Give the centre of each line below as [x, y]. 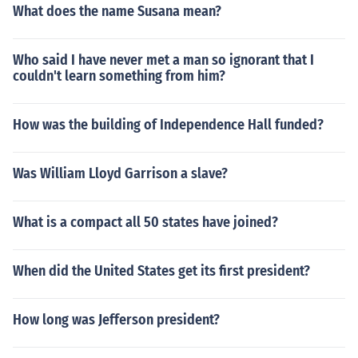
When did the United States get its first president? [161, 271]
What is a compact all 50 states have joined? [145, 222]
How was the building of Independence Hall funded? [168, 125]
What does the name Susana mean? [117, 11]
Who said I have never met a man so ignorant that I [163, 60]
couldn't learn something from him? [119, 76]
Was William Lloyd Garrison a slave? [120, 173]
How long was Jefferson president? [116, 320]
